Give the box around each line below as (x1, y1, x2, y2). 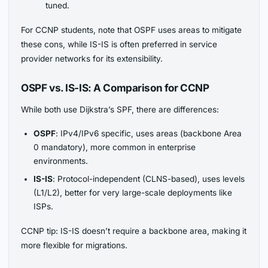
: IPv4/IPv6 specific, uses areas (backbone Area (55, 128, 242, 138)
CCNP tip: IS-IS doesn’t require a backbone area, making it (21, 226, 247, 236)
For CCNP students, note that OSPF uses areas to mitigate (21, 25, 242, 35)
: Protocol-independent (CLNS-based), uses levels (52, 173, 245, 184)
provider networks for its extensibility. (21, 53, 163, 63)
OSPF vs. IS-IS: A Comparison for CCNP (21, 81, 209, 94)
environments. (33, 156, 88, 166)
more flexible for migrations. (21, 240, 128, 250)
